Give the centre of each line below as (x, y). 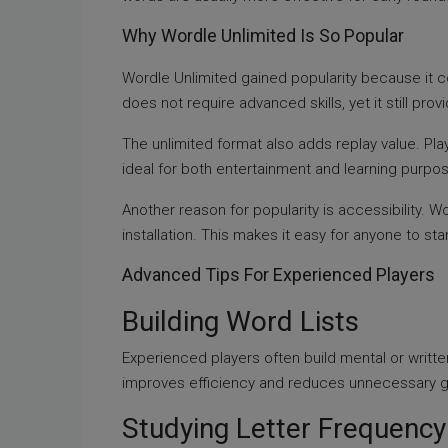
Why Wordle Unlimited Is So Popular (263, 35)
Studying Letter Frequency (284, 428)
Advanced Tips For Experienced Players (278, 274)
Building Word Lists (240, 321)
